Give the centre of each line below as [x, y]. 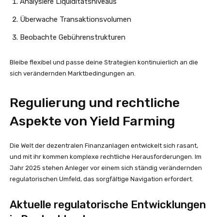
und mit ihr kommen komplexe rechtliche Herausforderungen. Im [106, 157]
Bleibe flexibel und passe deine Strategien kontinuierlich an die [104, 62]
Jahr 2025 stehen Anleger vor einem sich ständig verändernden [106, 168]
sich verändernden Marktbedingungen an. [73, 73]
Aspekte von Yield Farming [92, 121]
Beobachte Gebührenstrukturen [73, 37]
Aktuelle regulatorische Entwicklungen [108, 205]
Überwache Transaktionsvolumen [76, 19]
